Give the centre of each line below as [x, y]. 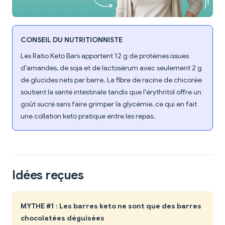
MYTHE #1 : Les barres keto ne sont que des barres [111, 206]
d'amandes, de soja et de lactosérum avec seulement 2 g [111, 68]
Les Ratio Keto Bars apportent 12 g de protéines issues [105, 56]
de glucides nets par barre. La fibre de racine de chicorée [111, 80]
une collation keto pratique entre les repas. [88, 116]
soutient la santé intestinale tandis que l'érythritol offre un [111, 92]
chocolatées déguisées [63, 218]
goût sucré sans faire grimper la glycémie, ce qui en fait [109, 104]
